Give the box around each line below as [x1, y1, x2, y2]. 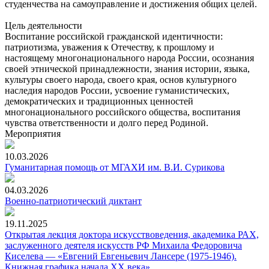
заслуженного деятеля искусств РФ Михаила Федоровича [5, 240, 242, 250]
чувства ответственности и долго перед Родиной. [5, 118, 208, 128]
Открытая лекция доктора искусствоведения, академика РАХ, [5, 229, 259, 240]
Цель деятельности [5, 20, 82, 31]
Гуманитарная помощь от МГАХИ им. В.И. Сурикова [5, 162, 225, 172]
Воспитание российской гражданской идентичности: [5, 31, 223, 41]
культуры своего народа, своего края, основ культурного [5, 74, 237, 85]
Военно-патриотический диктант [5, 196, 142, 206]
